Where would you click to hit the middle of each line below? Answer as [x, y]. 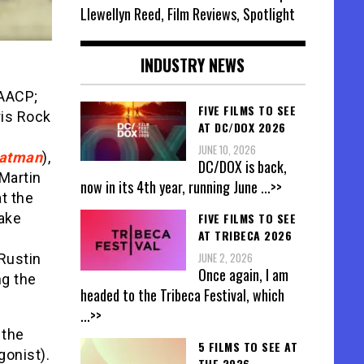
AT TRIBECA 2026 [245, 235]
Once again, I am [243, 275]
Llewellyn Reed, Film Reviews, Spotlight [187, 13]
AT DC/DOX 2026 [242, 127]
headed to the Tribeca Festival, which [182, 295]
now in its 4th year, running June [170, 186]
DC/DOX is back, [242, 166]
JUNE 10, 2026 [227, 149]
